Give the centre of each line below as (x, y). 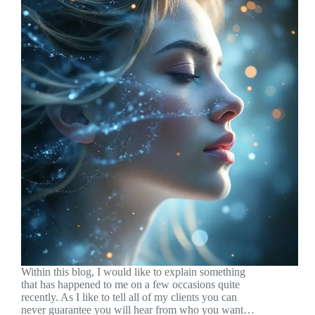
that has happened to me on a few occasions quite (130, 285)
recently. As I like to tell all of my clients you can (129, 297)
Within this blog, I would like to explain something (133, 272)
